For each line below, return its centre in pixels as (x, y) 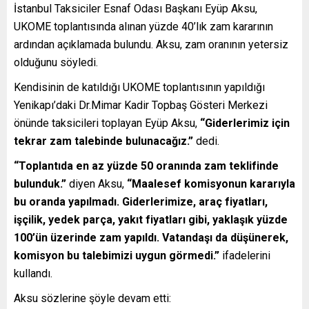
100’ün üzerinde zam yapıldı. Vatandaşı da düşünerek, (151, 237)
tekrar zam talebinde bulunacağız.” (103, 141)
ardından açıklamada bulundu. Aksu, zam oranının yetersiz (151, 44)
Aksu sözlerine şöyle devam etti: (92, 298)
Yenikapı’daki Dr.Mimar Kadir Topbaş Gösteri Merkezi (141, 105)
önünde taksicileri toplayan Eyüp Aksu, (107, 123)
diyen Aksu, (97, 183)
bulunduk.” (40, 183)
